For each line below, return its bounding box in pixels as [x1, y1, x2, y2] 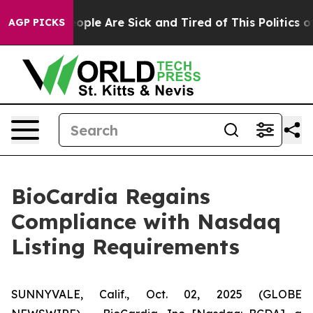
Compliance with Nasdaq [11, 208, 281, 235]
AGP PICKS [8, 16, 65, 29]
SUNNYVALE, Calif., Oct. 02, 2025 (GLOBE [11, 287, 302, 301]
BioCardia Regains [11, 183, 210, 210]
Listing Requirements [11, 233, 240, 260]
